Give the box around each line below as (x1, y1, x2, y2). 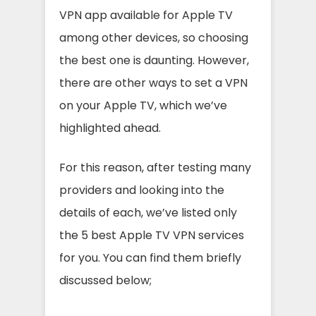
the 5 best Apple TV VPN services (59, 227, 244, 243)
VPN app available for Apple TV (59, 7, 233, 23)
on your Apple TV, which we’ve (59, 97, 227, 114)
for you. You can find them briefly (59, 250, 241, 266)
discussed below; (59, 272, 152, 288)
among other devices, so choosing (59, 30, 248, 46)
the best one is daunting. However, (59, 52, 249, 68)
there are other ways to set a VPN (59, 75, 248, 91)
